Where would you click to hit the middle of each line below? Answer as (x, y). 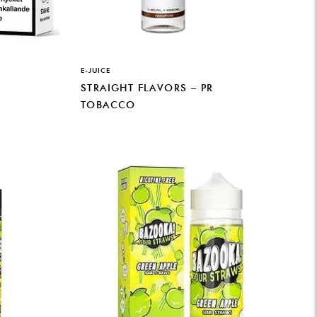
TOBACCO (108, 105)
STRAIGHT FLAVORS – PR (147, 88)
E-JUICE (96, 70)
